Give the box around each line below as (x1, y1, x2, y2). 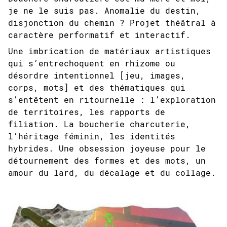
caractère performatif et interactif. (8, 29, 191, 40)
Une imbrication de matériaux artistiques (8, 46, 211, 56)
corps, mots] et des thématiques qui (8, 82, 185, 93)
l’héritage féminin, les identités (8, 131, 175, 141)
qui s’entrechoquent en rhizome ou (8, 58, 175, 68)
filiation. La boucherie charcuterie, (8, 119, 191, 129)
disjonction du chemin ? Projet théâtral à (8, 17, 216, 28)
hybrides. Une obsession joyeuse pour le (8, 143, 206, 154)
